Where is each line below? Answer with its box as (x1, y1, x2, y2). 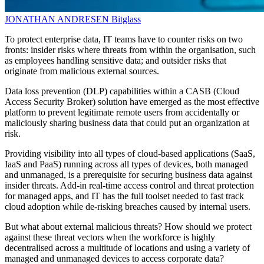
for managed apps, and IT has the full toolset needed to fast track (5, 191, 244, 202)
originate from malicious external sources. (5, 66, 159, 77)
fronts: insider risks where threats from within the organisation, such (5, 45, 256, 55)
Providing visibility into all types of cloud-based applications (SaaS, (5, 148, 255, 159)
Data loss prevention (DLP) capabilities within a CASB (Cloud (5, 86, 239, 97)
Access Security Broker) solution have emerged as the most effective (5, 97, 259, 107)
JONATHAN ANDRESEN (5, 14, 111, 25)
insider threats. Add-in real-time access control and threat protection (5, 180, 254, 191)
